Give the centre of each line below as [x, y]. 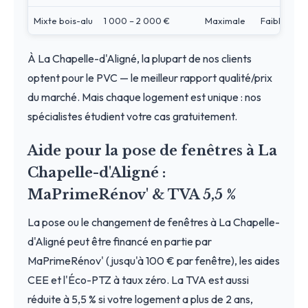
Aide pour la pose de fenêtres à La [152, 150]
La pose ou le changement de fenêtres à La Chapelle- [154, 222]
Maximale [225, 20]
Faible [273, 20]
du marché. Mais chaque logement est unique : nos [144, 97]
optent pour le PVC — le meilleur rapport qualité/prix [150, 77]
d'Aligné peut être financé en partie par [120, 241]
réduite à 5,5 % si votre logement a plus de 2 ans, [140, 299]
